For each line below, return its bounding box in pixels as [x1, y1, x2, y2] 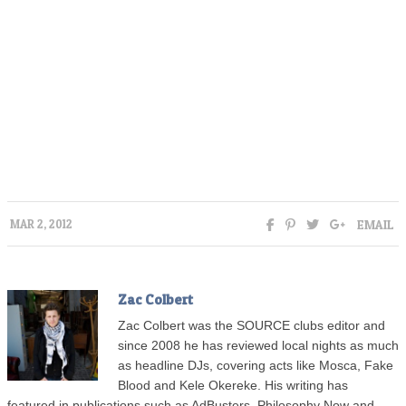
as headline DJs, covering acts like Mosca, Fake [118, 359, 393, 373]
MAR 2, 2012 [10, 217, 72, 232]
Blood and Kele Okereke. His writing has [118, 379, 348, 393]
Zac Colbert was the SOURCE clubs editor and [118, 319, 385, 333]
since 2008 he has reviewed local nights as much [118, 339, 399, 353]
